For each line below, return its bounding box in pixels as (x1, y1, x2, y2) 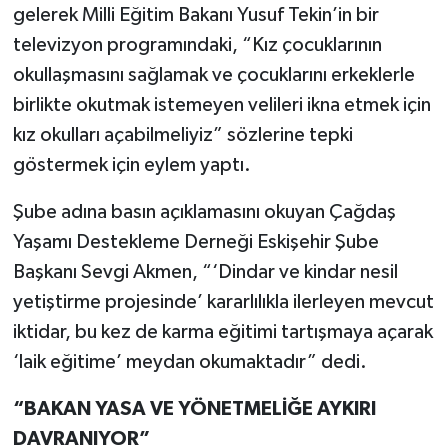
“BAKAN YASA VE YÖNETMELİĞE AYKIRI (12, 398, 376, 419)
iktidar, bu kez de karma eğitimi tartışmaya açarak (12, 321, 433, 342)
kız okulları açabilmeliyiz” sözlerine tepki (12, 124, 353, 145)
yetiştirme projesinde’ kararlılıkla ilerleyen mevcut (12, 291, 434, 312)
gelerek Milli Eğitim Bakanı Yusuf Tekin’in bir (12, 4, 379, 25)
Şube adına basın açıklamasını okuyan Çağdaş (12, 201, 396, 222)
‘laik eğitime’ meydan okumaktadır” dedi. (12, 351, 367, 372)
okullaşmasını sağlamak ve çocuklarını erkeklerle (12, 64, 415, 85)
